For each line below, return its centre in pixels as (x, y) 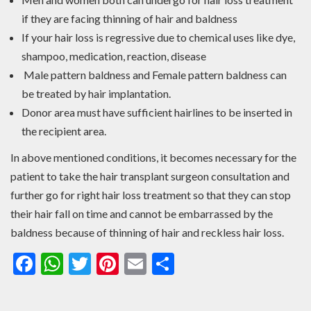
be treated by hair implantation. (96, 94)
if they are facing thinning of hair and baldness (129, 19)
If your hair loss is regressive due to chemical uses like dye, (158, 37)
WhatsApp (115, 264)
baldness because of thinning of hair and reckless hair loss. (147, 233)
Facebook (81, 264)
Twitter (127, 264)
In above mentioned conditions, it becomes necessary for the (153, 158)
